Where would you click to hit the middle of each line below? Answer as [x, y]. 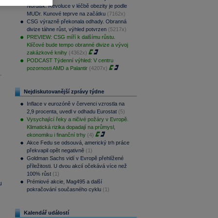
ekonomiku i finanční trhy [56, 135]
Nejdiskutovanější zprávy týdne [64, 91]
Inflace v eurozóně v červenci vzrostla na [75, 104]
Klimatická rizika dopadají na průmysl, [71, 127]
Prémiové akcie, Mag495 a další [64, 182]
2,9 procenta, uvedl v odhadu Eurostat [72, 111]
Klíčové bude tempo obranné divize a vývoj [77, 45]
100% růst [39, 174]
